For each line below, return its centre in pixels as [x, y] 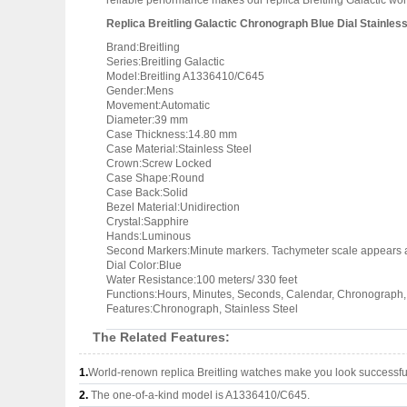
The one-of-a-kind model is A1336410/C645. [199, 395]
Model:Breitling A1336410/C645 [185, 76]
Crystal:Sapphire [148, 222]
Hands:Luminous [149, 236]
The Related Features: [161, 337]
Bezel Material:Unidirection [173, 207]
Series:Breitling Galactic [165, 62]
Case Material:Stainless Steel [179, 149]
